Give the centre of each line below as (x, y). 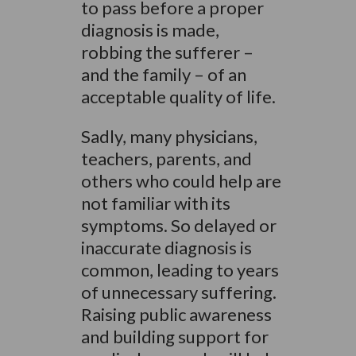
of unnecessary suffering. (178, 292)
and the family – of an (163, 74)
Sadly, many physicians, (169, 136)
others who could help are (181, 181)
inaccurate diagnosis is (166, 248)
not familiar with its (155, 203)
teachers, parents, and (166, 159)
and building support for (174, 337)
